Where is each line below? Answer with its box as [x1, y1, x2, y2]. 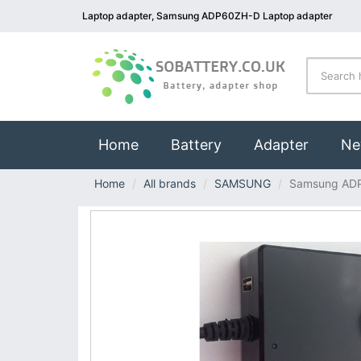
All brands [143, 176, 196, 190]
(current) [138, 135, 199, 152]
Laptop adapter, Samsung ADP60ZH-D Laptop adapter [82, 10, 333, 22]
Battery [171, 136, 222, 153]
